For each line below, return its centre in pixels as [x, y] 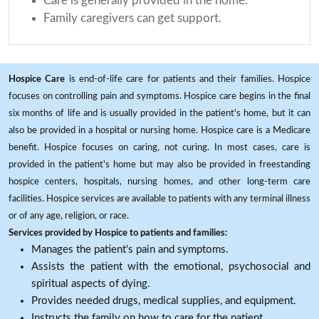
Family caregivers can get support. [132, 18]
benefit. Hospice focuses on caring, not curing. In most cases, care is [159, 147]
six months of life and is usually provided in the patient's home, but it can [159, 113]
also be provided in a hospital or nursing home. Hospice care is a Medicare [159, 130]
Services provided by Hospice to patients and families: [118, 233]
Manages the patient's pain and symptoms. [130, 250]
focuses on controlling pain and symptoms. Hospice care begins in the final [159, 96]
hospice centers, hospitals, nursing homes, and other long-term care [159, 182]
